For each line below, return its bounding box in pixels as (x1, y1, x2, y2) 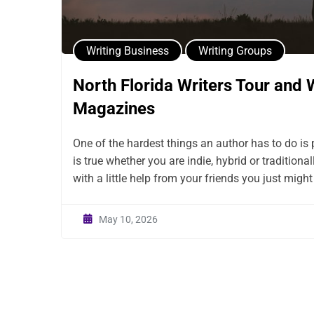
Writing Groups (198, 44, 272, 57)
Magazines (73, 99, 155, 118)
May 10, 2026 (99, 214, 158, 226)
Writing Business (86, 44, 169, 57)
